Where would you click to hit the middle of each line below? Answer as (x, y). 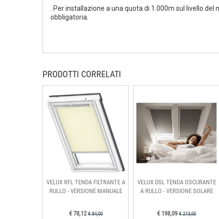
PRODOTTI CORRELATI (82, 74)
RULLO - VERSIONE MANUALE (86, 191)
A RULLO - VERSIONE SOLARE (176, 191)
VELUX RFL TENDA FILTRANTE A (86, 182)
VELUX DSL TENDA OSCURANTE (176, 182)
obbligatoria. (69, 17)
